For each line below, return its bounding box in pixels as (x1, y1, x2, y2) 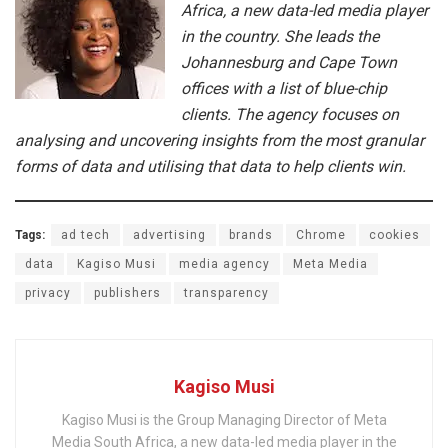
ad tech (61, 228, 110, 243)
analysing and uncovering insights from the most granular (15, 131, 424, 151)
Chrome (296, 228, 346, 243)
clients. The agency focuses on (181, 105, 399, 125)
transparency (184, 286, 269, 301)
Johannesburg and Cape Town (181, 53, 397, 73)
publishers (94, 286, 161, 301)
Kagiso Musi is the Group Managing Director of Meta (61, 412, 387, 429)
